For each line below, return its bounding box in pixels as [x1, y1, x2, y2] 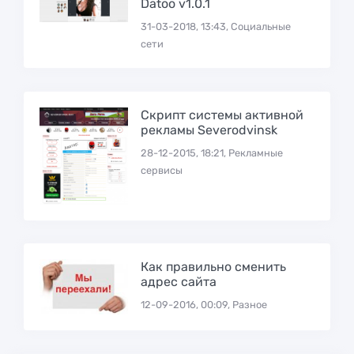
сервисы [140, 164, 183, 177]
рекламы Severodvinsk [140, 122, 277, 138]
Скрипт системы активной [140, 107, 303, 123]
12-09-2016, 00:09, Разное [140, 299, 267, 311]
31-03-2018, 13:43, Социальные [140, 21, 291, 33]
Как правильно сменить [140, 259, 286, 275]
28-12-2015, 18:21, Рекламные [140, 147, 283, 160]
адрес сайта [140, 274, 217, 290]
